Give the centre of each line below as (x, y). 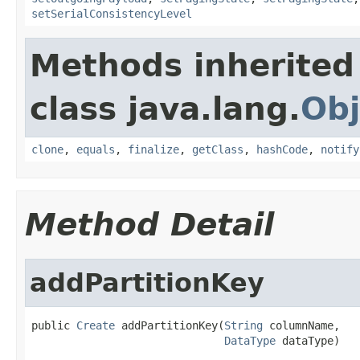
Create (96, 325)
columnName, (301, 325)
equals (96, 149)
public (54, 325)
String (243, 325)
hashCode (282, 149)
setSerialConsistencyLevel (112, 13)
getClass (218, 149)
